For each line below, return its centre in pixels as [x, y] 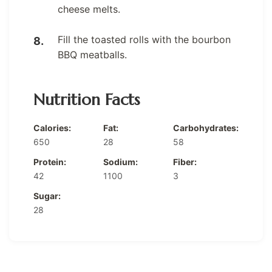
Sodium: [121, 162]
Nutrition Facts [87, 100]
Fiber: [185, 162]
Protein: [50, 162]
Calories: [52, 128]
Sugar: [47, 196]
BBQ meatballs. [92, 55]
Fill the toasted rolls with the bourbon [144, 40]
